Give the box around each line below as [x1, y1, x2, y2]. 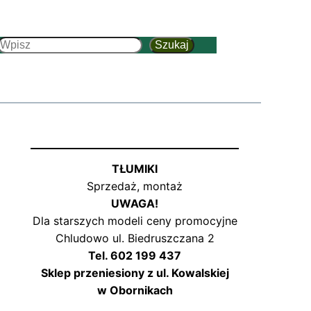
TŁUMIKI [112, 162, 158, 176]
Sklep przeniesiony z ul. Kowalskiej [40, 266, 229, 280]
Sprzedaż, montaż [87, 179, 183, 194]
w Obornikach [96, 283, 173, 298]
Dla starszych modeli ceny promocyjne [32, 214, 237, 228]
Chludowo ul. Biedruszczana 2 [55, 231, 215, 246]
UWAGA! [111, 196, 158, 211]
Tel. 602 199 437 [88, 249, 181, 263]
